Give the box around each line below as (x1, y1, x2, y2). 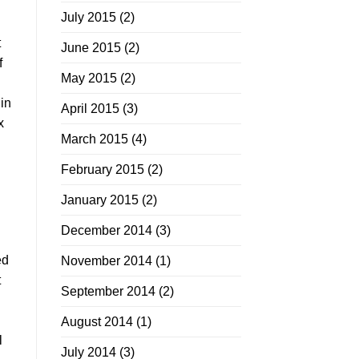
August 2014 (61, 315, 133, 329)
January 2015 (61, 193, 139, 208)
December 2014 (61, 224, 152, 238)
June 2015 (61, 41, 121, 55)
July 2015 (61, 10, 116, 25)
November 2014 (61, 254, 152, 268)
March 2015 (61, 132, 128, 147)
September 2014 (61, 284, 155, 299)
